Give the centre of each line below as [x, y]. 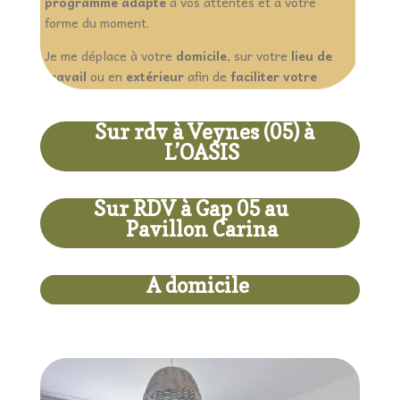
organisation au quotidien [127, 97]
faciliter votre [273, 76]
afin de [207, 76]
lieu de [309, 56]
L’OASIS [200, 153]
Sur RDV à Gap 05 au [208, 209]
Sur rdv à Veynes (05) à [211, 132]
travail [65, 76]
